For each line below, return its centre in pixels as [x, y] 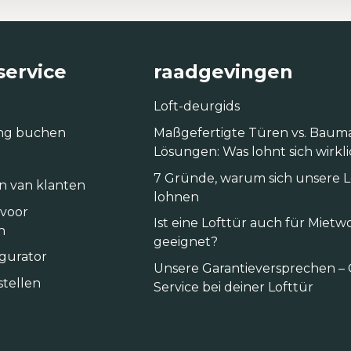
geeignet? [186, 242]
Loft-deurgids [197, 107]
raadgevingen [224, 72]
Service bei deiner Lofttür [234, 287]
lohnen [177, 197]
